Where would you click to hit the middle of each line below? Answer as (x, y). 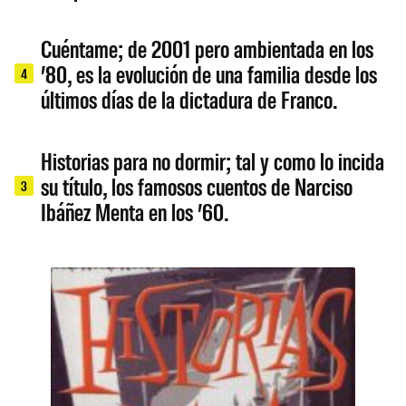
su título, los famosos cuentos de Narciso (197, 186)
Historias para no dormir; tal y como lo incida (213, 161)
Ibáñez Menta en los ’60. (135, 212)
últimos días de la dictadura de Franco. (189, 99)
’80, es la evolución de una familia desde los (209, 74)
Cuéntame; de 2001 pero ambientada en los (208, 48)
